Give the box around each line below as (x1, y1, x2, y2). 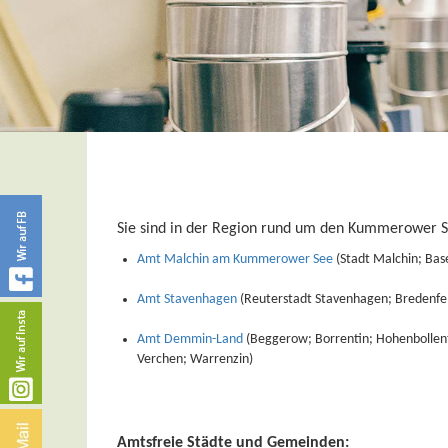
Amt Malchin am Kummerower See (137, 252, 333, 268)
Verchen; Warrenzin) (137, 352, 253, 368)
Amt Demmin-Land (137, 332, 243, 348)
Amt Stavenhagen (137, 292, 237, 308)
